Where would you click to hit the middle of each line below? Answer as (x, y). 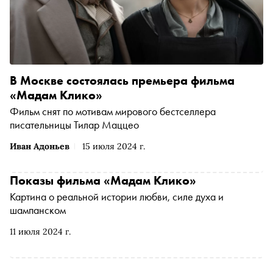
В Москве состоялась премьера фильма (122, 80)
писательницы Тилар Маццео (74, 124)
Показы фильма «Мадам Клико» (103, 180)
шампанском (38, 210)
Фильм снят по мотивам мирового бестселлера (113, 111)
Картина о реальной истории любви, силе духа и (117, 196)
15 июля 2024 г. (114, 146)
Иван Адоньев (40, 146)
